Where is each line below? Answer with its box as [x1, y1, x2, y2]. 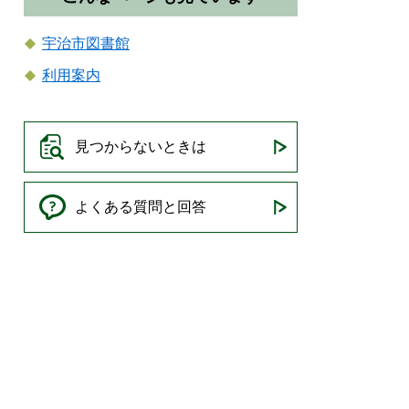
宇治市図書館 [42, 36, 130, 51]
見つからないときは [75, 139, 206, 154]
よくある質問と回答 [75, 199, 206, 215]
